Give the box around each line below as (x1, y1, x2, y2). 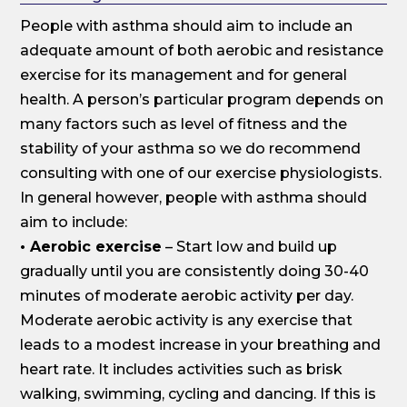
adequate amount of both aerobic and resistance (20, 41, 384, 59)
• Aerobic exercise (20, 237, 163, 255)
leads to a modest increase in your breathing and (20, 335, 382, 353)
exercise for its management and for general (20, 65, 348, 84)
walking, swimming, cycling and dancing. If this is (20, 384, 377, 402)
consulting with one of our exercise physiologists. (20, 164, 382, 182)
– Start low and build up (162, 237, 338, 255)
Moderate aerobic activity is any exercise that (20, 311, 353, 329)
